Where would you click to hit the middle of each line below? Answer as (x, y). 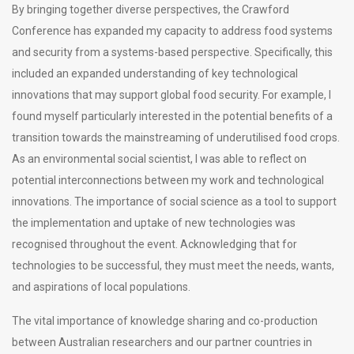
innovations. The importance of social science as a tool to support (174, 201)
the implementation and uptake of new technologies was (154, 222)
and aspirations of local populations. (101, 286)
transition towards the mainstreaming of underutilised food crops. (176, 137)
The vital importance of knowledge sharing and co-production (165, 320)
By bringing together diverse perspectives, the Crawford (151, 9)
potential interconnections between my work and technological (168, 180)
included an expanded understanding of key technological (155, 73)
